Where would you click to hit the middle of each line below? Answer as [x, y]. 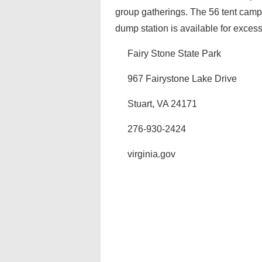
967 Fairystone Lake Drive [182, 79]
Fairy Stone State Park [174, 54]
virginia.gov [151, 154]
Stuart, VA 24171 [162, 104]
